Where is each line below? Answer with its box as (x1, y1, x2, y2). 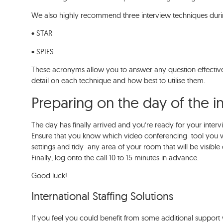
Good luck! (31, 171, 70, 181)
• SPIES (31, 46, 56, 56)
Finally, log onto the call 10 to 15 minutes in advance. (31, 152, 201, 162)
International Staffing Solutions (31, 189, 177, 204)
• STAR (31, 28, 55, 38)
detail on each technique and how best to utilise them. (31, 76, 208, 86)
